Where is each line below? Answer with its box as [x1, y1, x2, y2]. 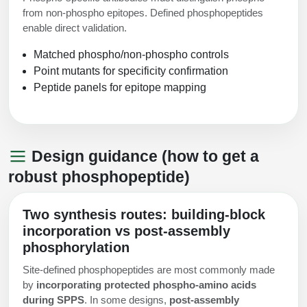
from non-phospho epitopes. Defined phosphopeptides [23, 7, 263, 19]
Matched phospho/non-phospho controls [34, 49, 229, 61]
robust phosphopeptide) [8, 168, 190, 186]
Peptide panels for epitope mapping [34, 82, 206, 94]
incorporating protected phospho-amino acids [36, 279, 256, 291]
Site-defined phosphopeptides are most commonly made [23, 264, 275, 276]
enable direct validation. [23, 22, 127, 34]
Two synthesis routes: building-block [23, 207, 265, 223]
